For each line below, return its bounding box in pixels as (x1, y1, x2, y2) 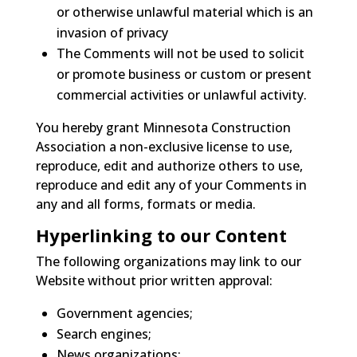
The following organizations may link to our (35, 252, 301, 270)
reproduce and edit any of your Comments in (35, 175, 307, 194)
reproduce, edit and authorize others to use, (35, 156, 303, 175)
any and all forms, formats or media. (35, 194, 256, 213)
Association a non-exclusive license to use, (35, 137, 292, 155)
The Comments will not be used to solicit (56, 44, 304, 62)
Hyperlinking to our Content (35, 222, 287, 247)
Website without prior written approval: (35, 271, 273, 289)
